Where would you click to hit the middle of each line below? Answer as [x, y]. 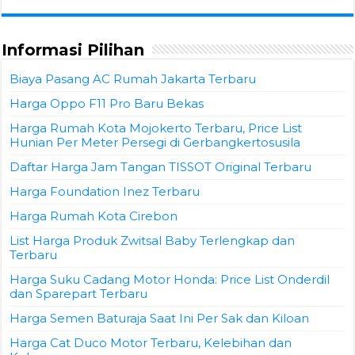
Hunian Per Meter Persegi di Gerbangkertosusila [155, 142]
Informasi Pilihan [73, 50]
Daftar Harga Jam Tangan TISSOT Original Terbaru [161, 166]
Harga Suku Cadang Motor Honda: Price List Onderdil [170, 279]
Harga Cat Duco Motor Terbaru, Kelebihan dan [151, 342]
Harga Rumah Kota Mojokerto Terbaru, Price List [156, 128]
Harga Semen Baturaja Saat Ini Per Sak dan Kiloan [160, 318]
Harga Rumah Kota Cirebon [94, 216]
